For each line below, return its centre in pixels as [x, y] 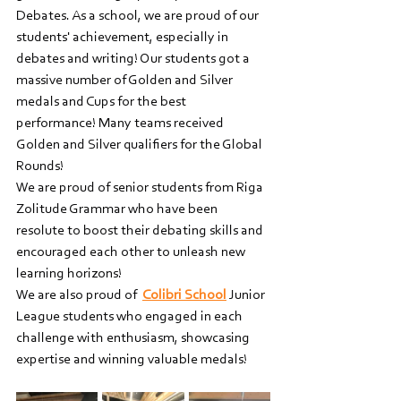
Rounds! [44, 166]
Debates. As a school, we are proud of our [139, 16]
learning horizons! [76, 274]
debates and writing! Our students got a [134, 59]
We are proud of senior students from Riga [141, 188]
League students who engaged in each [131, 317]
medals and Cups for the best [102, 102]
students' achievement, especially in [124, 38]
